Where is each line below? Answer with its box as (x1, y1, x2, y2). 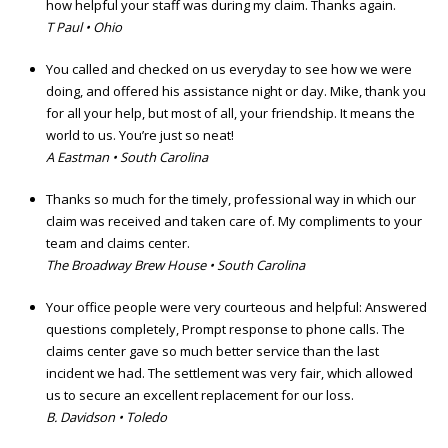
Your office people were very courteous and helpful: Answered (46, 298, 427, 317)
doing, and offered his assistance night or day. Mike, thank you (46, 82, 426, 101)
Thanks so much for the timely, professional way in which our (46, 190, 416, 209)
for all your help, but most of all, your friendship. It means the (46, 104, 415, 123)
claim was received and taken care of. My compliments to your (46, 212, 422, 231)
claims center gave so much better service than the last (46, 342, 379, 361)
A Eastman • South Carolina (46, 148, 208, 167)
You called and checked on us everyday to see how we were (46, 60, 412, 79)
